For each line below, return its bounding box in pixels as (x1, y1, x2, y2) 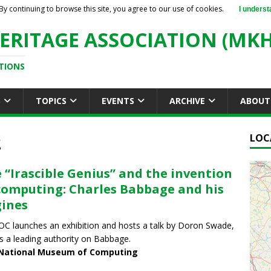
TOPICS (36, 95, 67, 106)
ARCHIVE (169, 95, 205, 106)
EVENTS (102, 95, 134, 106)
